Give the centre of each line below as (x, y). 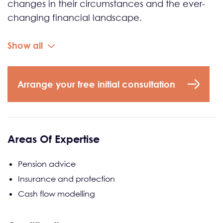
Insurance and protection (66, 179)
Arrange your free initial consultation (96, 84)
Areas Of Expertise (54, 139)
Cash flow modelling (56, 194)
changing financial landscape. (75, 18)
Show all (25, 45)
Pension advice (47, 164)
